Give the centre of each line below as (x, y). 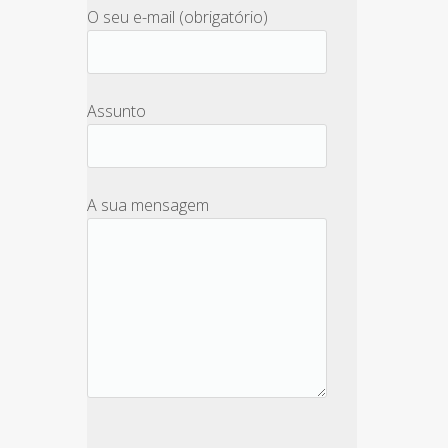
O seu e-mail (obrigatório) (177, 17)
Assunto (116, 111)
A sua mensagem (148, 205)
